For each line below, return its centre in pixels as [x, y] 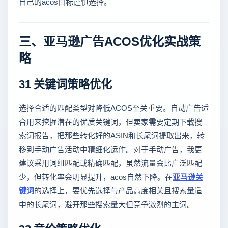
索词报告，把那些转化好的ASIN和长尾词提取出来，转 [112, 135]
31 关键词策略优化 [65, 83]
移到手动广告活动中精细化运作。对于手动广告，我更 [110, 149]
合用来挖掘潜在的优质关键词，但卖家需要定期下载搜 [110, 122]
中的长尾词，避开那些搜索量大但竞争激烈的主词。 [107, 204]
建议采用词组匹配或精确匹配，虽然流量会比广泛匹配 [110, 163]
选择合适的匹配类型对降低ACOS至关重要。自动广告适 [114, 108]
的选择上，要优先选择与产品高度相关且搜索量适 [118, 190]
